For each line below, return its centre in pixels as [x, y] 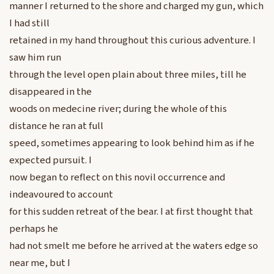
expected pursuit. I [50, 161]
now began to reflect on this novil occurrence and [117, 178]
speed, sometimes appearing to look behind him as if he [132, 143]
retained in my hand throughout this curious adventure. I [132, 41]
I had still [29, 24]
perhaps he [34, 229]
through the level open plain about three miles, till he [128, 75]
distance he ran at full [56, 126]
